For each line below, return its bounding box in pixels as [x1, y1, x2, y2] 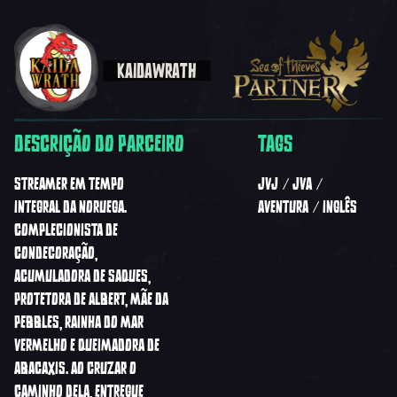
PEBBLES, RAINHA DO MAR [14, 310, 144, 334]
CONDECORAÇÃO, [14, 241, 97, 265]
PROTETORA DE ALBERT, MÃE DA [14, 287, 168, 311]
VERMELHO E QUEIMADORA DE [14, 333, 160, 357]
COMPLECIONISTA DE [14, 218, 118, 242]
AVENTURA [257, 195, 308, 219]
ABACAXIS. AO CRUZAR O [14, 356, 136, 380]
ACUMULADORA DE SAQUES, [14, 264, 151, 288]
